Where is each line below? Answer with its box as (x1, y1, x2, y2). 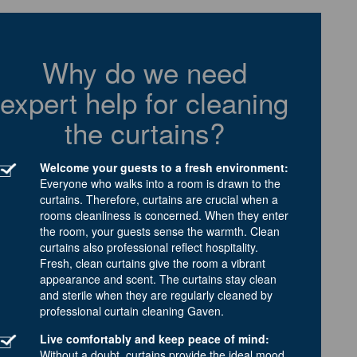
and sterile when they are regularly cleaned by (40, 286, 273, 303)
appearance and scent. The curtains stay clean (40, 270, 277, 287)
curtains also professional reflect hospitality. (40, 238, 258, 255)
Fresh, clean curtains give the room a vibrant (40, 254, 265, 271)
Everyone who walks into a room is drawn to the (40, 175, 280, 191)
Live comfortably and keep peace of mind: (40, 330, 269, 347)
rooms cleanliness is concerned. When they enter (40, 206, 288, 223)
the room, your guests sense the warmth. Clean (40, 222, 280, 239)
